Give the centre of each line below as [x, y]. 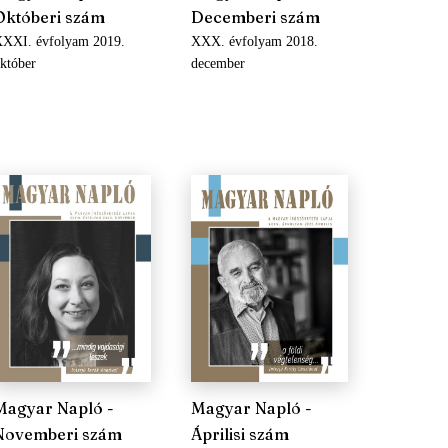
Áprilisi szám [239, 434]
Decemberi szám [255, 17]
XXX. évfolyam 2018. [254, 41]
